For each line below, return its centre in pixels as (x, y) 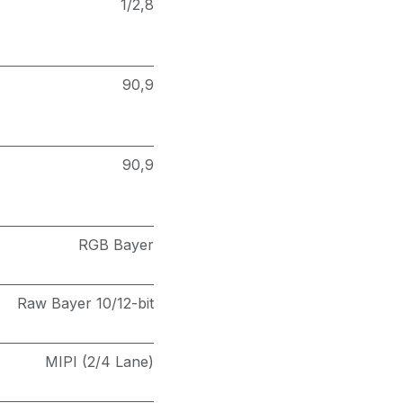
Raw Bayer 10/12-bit (85, 303)
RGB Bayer (116, 245)
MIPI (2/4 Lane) (99, 362)
